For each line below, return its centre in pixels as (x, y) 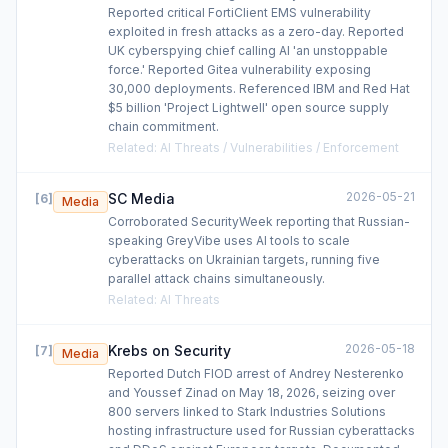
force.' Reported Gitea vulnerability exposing (239, 69)
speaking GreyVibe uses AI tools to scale (229, 240)
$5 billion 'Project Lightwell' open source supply (248, 107)
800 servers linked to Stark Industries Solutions (247, 411)
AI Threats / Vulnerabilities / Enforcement (279, 147)
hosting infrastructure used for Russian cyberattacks (261, 430)
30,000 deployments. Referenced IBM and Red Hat (259, 88)
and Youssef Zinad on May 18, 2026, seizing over (251, 392)
